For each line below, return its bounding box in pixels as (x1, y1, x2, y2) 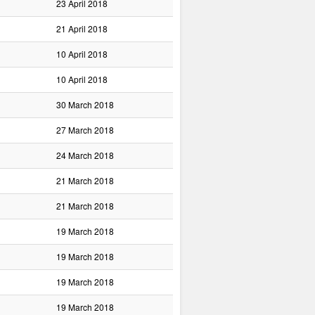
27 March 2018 (56, 124, 114, 136)
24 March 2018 (56, 149, 114, 161)
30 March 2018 (56, 98, 114, 110)
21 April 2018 (56, 22, 108, 34)
